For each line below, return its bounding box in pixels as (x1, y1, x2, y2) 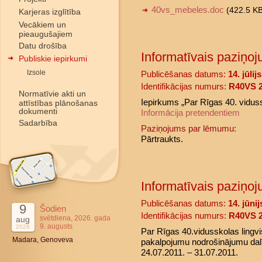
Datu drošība (19, 41, 67, 50)
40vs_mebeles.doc (151, 5, 224, 15)
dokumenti (19, 106, 57, 115)
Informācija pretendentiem (141, 108, 240, 118)
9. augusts (40, 222, 73, 230)
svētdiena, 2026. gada (40, 214, 111, 222)
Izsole (27, 68, 46, 77)
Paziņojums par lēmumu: (141, 123, 236, 133)
